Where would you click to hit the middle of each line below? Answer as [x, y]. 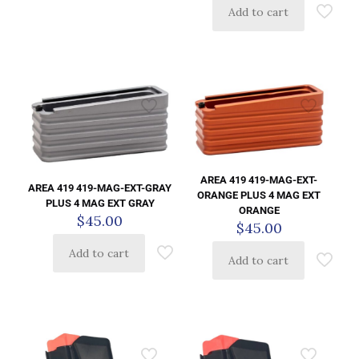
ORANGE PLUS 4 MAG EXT [259, 196]
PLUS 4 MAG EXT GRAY [100, 203]
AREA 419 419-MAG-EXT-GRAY [100, 188]
